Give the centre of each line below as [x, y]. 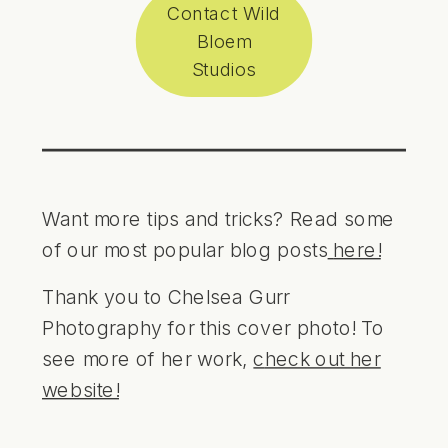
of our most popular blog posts [185, 249]
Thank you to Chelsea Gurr [166, 297]
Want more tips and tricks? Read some [218, 218]
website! [80, 389]
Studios [224, 68]
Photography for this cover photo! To [213, 327]
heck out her [322, 358]
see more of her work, [148, 358]
